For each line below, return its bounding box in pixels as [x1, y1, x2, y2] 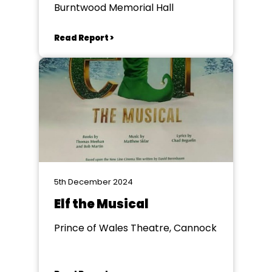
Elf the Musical [54, 195, 149, 212]
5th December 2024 [54, 176, 133, 188]
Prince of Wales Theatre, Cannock [54, 221, 217, 235]
